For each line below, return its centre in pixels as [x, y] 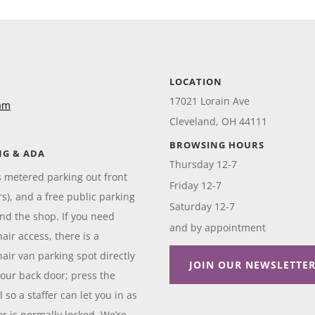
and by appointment [218, 227]
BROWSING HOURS [217, 144]
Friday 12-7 [196, 185]
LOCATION [196, 81]
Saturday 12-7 [202, 206]
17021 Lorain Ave [210, 101]
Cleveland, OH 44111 [219, 121]
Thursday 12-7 [204, 164]
